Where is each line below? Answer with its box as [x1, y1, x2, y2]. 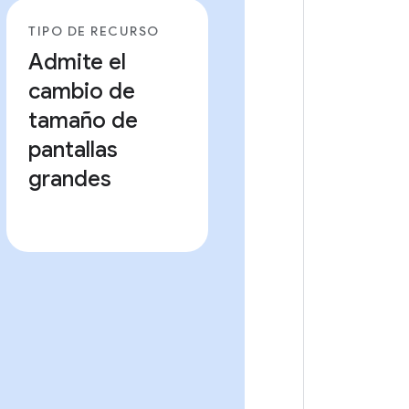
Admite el [28, 48, 127, 76]
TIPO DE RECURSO [28, 23, 160, 39]
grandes [28, 165, 112, 193]
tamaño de [28, 107, 139, 134]
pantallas [28, 136, 119, 163]
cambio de [28, 78, 136, 105]
